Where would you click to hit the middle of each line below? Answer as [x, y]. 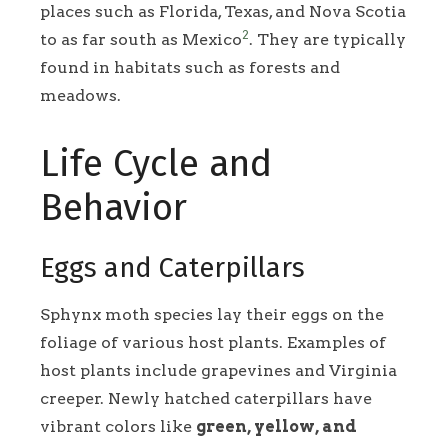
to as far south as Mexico [141, 40]
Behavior [113, 208]
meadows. [80, 96]
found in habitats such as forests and [190, 68]
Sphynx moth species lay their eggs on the [212, 314]
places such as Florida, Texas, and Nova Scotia [223, 12]
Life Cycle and [156, 164]
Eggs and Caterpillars [172, 268]
